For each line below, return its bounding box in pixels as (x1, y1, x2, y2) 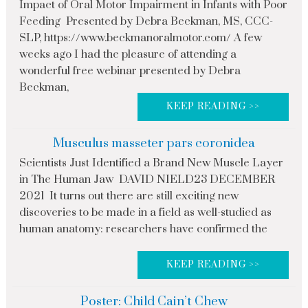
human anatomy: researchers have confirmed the (19, 222, 267, 236)
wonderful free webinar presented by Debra (19, 64, 241, 78)
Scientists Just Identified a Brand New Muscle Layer (19, 156, 283, 170)
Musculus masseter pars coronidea (53, 135, 255, 152)
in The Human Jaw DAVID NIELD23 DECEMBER (19, 173, 275, 187)
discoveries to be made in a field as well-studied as (19, 206, 272, 220)
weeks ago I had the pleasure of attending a (19, 47, 236, 62)
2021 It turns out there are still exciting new (19, 189, 239, 203)
